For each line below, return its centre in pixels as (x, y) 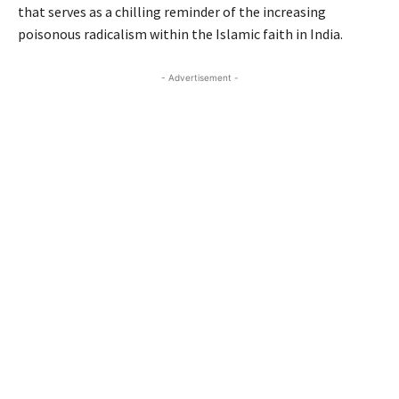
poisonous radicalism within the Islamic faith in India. (180, 33)
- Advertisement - (199, 77)
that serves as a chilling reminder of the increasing (172, 11)
